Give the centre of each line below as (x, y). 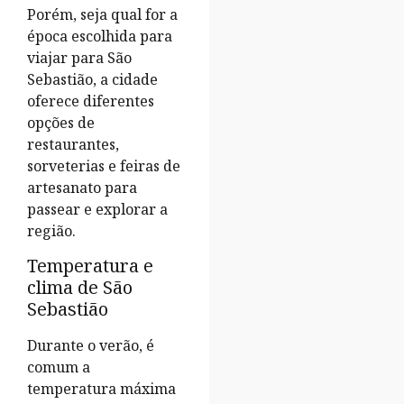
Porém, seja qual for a (102, 15)
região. (53, 231)
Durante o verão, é (91, 345)
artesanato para (82, 188)
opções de (61, 123)
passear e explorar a (97, 210)
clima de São (80, 287)
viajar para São (79, 58)
